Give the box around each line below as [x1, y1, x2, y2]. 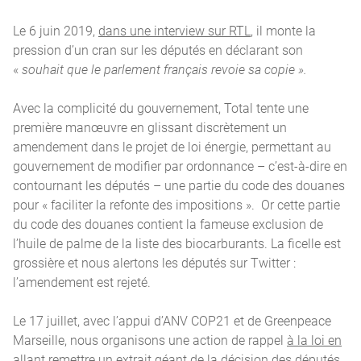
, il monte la [251, 22, 316, 39]
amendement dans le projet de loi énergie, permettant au [13, 138, 331, 156]
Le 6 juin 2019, [13, 22, 98, 39]
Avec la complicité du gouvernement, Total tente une [13, 99, 309, 117]
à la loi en [287, 331, 342, 349]
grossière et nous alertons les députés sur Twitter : [13, 254, 296, 272]
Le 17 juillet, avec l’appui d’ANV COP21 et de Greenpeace [13, 312, 331, 330]
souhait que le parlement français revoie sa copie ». [22, 60, 307, 78]
